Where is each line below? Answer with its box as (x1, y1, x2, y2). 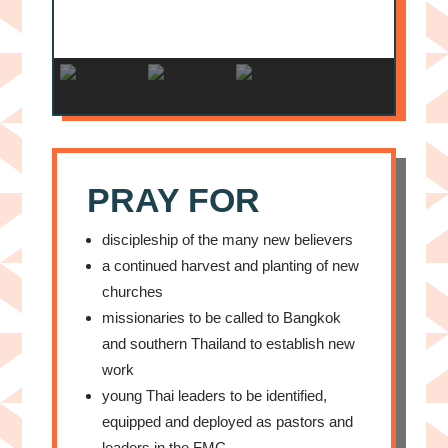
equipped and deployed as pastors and (102, 412, 354, 430)
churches (102, 282, 164, 300)
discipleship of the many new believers (102, 230, 354, 248)
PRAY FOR (87, 180, 261, 219)
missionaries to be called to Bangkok (102, 308, 342, 326)
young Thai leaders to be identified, (102, 386, 328, 404)
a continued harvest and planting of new (102, 256, 360, 274)
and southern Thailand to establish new (102, 334, 356, 352)
